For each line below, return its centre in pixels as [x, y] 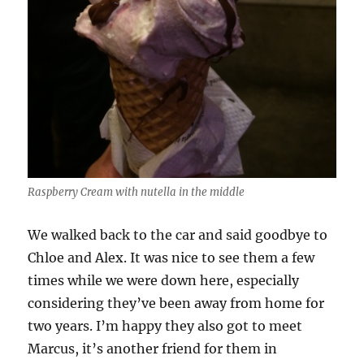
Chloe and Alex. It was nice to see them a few [171, 258]
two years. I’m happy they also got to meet [165, 326]
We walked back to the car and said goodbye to [178, 235]
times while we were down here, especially [164, 281]
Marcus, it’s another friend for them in [153, 349]
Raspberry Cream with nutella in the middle [136, 193]
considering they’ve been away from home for [176, 303]
